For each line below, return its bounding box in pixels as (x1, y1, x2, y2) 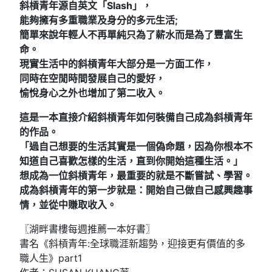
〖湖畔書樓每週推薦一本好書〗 (19, 223, 155, 236)
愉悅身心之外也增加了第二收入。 (19, 87, 165, 100)
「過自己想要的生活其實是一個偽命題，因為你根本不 (19, 140, 253, 153)
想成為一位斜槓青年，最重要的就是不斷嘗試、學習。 (19, 169, 253, 182)
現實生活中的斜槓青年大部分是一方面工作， (19, 58, 214, 70)
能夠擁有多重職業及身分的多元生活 (19, 14, 175, 27)
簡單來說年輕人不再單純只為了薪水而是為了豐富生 (19, 29, 243, 41)
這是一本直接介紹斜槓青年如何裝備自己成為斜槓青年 (19, 111, 253, 124)
